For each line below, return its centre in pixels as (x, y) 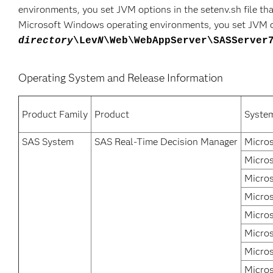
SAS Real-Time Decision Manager (166, 142)
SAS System (48, 142)
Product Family (55, 114)
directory (46, 41)
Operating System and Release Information (121, 78)
